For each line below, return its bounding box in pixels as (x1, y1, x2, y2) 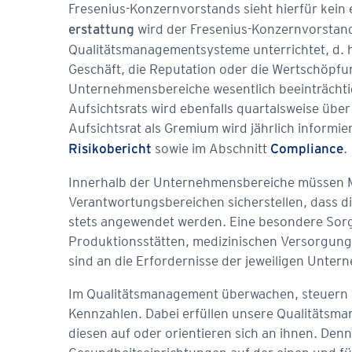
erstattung (68, 24, 134, 36)
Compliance (270, 144, 343, 156)
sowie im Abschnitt (152, 141, 270, 156)
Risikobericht (68, 144, 152, 156)
